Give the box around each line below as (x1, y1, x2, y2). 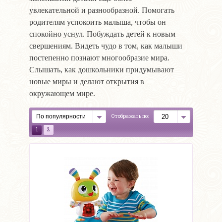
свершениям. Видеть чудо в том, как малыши (29, 42, 182, 51)
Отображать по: (111, 113, 149, 120)
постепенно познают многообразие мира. (29, 54, 169, 62)
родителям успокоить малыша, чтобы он (29, 18, 166, 27)
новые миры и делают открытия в (29, 77, 144, 86)
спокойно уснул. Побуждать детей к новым (29, 30, 175, 39)
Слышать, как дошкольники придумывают (29, 65, 174, 74)
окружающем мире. (29, 89, 95, 98)
